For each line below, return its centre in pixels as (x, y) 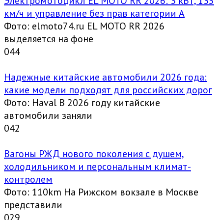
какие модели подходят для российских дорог (108, 90)
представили (33, 205)
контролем (28, 179)
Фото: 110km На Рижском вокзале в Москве (101, 192)
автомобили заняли (48, 116)
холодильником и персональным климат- (97, 167)
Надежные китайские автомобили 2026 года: (105, 77)
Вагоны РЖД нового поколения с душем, (94, 154)
